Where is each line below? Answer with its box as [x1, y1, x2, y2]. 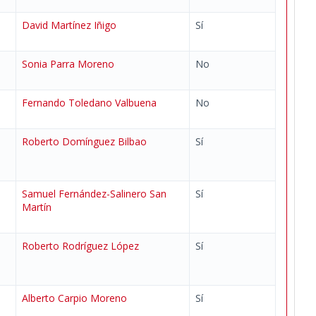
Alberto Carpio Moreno [22, 291, 127, 305]
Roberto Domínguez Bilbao [22, 135, 147, 148]
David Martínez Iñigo [22, 18, 116, 32]
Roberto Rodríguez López [22, 239, 139, 253]
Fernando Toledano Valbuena [22, 96, 157, 109]
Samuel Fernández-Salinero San [22, 187, 166, 200]
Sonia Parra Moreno [22, 57, 114, 71]
